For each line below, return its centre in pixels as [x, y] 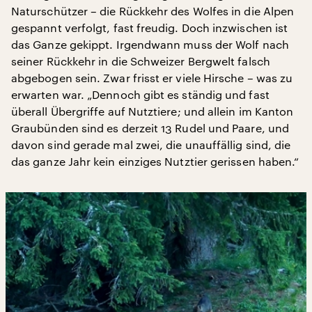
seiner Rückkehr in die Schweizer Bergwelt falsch [141, 61]
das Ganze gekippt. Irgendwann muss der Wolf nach [150, 44]
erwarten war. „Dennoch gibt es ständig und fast [140, 94]
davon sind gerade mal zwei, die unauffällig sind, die [151, 144]
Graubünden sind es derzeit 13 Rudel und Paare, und [150, 127]
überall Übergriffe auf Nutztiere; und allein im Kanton [153, 111]
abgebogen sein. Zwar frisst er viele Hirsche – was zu [152, 77]
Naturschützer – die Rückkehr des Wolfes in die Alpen [153, 10]
